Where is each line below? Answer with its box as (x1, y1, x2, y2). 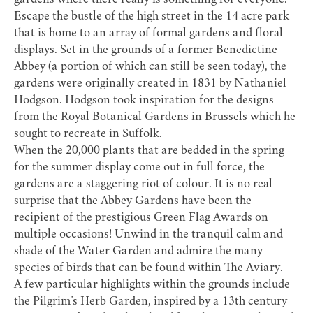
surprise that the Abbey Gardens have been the (14, 195, 252, 208)
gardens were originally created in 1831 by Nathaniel (14, 78, 286, 91)
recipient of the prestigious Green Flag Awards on (14, 212, 268, 225)
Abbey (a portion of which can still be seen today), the (14, 61, 286, 74)
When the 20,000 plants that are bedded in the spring (14, 145, 284, 158)
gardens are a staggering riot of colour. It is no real (14, 178, 272, 191)
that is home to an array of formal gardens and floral (14, 27, 283, 41)
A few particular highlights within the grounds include (14, 279, 290, 292)
